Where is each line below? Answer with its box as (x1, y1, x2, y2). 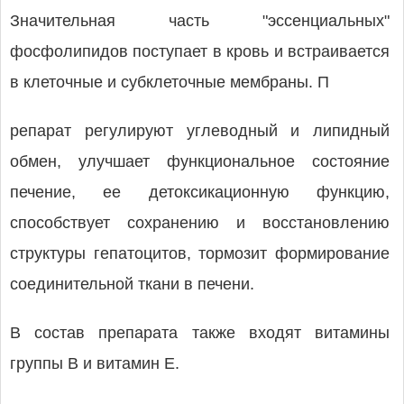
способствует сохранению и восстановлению (10, 214, 390, 232)
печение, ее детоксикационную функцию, (10, 183, 390, 201)
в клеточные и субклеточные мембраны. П (10, 73, 329, 91)
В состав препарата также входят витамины (10, 324, 390, 342)
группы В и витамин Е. (10, 354, 179, 372)
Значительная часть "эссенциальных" (10, 12, 390, 30)
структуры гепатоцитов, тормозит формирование (10, 244, 390, 262)
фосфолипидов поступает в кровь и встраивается (10, 42, 390, 60)
